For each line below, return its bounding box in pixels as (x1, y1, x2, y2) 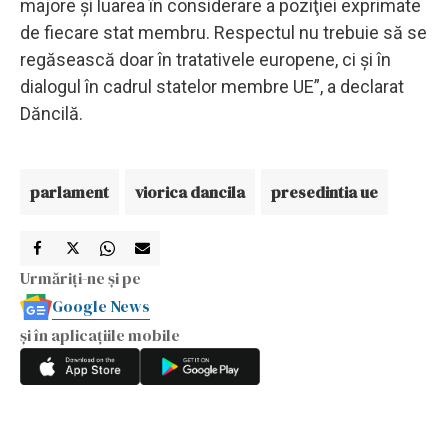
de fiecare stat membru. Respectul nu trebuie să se (20, 21, 427, 43)
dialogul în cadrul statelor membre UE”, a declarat (20, 75, 404, 97)
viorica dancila (135, 180, 245, 203)
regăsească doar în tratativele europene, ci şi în (20, 48, 391, 70)
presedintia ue (271, 180, 378, 203)
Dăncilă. (20, 102, 83, 124)
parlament (30, 180, 109, 203)
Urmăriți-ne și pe (20, 266, 141, 289)
